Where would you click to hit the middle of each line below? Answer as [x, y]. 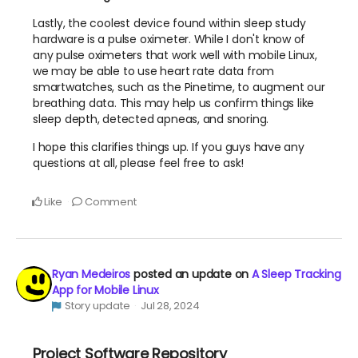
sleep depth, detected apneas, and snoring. [151, 119]
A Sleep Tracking [296, 274]
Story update [97, 305]
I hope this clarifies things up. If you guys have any [169, 147]
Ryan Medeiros [91, 274]
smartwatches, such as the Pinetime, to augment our [179, 87]
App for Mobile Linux [105, 290]
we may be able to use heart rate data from [154, 71]
